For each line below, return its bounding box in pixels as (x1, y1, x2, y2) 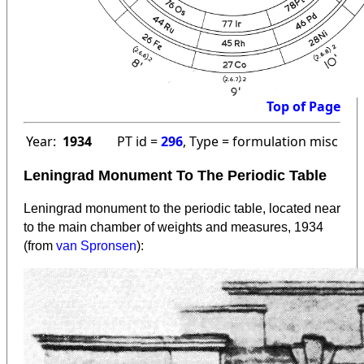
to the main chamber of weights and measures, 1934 (24, 220, 323, 235)
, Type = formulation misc (183, 132, 338, 151)
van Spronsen (56, 239, 136, 253)
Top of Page (266, 97, 340, 116)
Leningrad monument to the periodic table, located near (24, 201, 340, 216)
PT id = (117, 132, 161, 151)
